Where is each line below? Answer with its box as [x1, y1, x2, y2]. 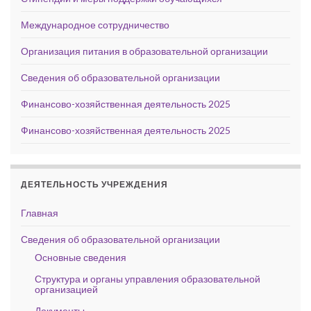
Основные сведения [35, 251, 126, 263]
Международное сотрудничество [21, 18, 169, 31]
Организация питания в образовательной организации [21, 44, 268, 57]
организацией [35, 283, 98, 295]
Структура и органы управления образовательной [35, 272, 260, 285]
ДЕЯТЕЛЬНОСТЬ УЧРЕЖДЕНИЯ [21, 178, 168, 190]
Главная [21, 206, 58, 219]
